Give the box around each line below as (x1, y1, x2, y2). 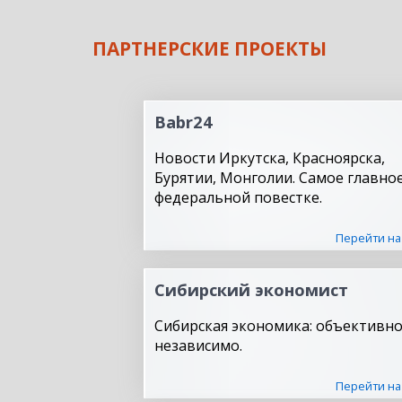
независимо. (154, 336, 242, 355)
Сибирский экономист (154, 278, 348, 301)
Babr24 (154, 110, 213, 133)
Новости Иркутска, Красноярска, (154, 148, 385, 168)
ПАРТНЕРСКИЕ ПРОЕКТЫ (92, 36, 327, 61)
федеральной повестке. (154, 188, 322, 207)
